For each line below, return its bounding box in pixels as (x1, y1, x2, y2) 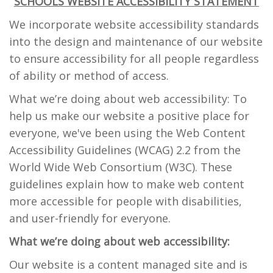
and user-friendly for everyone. (9, 211, 171, 225)
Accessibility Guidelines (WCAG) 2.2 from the (9, 143, 241, 157)
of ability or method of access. (9, 68, 169, 83)
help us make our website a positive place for (9, 108, 249, 123)
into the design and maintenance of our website (9, 34, 263, 49)
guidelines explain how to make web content (9, 177, 244, 191)
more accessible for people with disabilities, (9, 194, 242, 208)
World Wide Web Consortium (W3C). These (9, 160, 232, 174)
